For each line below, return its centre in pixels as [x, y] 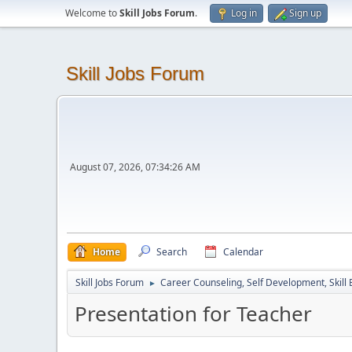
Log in [244, 13]
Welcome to [92, 13]
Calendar [243, 252]
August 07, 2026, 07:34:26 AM [135, 167]
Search [172, 252]
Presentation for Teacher [193, 313]
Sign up [305, 13]
